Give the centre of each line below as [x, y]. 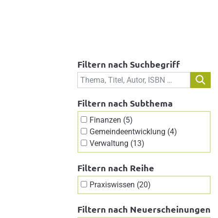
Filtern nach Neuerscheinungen [144, 209]
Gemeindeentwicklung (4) [133, 131]
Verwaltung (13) [117, 143]
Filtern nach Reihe [116, 167]
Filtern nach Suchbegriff [129, 64]
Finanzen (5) [111, 120]
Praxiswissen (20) [120, 184]
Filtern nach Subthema [125, 103]
